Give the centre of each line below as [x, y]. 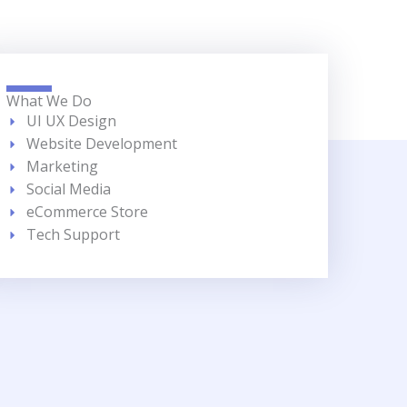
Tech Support [74, 234]
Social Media [69, 189]
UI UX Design [72, 121]
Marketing [63, 166]
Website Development [102, 144]
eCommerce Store [88, 212]
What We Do [49, 101]
